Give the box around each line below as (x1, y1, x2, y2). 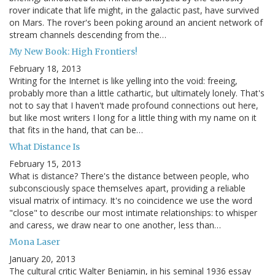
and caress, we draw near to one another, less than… (9, 219, 221, 231)
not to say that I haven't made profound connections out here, (9, 99, 258, 111)
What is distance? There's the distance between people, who (9, 169, 249, 182)
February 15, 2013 (9, 157, 81, 169)
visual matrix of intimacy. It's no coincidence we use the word (9, 194, 252, 206)
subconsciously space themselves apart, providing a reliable (9, 182, 246, 194)
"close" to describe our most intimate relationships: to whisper (9, 206, 257, 219)
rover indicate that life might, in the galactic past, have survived (9, 4, 259, 16)
